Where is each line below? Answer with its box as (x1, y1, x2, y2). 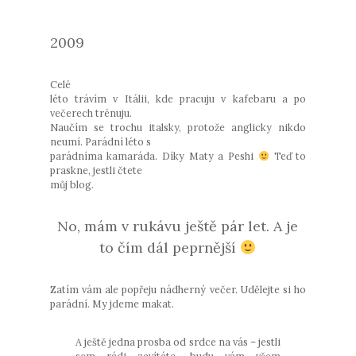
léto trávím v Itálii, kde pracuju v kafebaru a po (49, 91, 307, 105)
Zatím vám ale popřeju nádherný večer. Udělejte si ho (49, 282, 307, 296)
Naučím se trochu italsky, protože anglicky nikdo (49, 120, 307, 133)
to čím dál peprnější (99, 238, 241, 257)
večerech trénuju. (49, 106, 132, 119)
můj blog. (49, 177, 96, 191)
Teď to (269, 149, 307, 162)
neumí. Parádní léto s (49, 134, 151, 148)
